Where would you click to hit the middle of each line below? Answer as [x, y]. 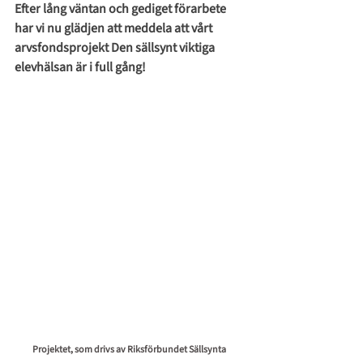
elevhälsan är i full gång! [81, 67]
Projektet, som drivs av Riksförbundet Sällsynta [130, 350]
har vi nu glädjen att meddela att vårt [115, 28]
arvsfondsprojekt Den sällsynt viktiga [116, 48]
